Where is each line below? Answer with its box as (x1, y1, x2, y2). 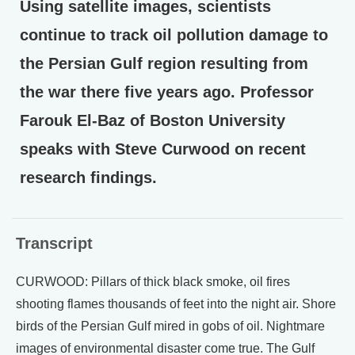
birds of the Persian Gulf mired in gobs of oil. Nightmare (16, 319, 325, 333)
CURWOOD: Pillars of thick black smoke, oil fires (16, 275, 290, 288)
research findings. (20, 169, 157, 186)
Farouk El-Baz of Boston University (20, 112, 285, 129)
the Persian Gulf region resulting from (20, 55, 308, 72)
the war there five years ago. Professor (20, 83, 314, 101)
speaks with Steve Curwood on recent (20, 140, 306, 158)
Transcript (16, 235, 93, 252)
